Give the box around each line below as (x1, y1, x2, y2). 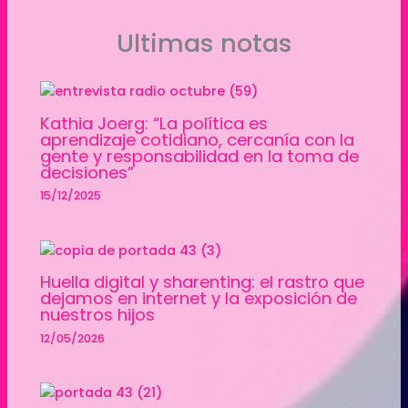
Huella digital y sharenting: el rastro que (40, 270, 365, 294)
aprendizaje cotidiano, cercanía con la (40, 127, 355, 151)
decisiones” (40, 160, 135, 184)
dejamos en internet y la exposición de (40, 287, 358, 311)
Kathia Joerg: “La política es (40, 111, 269, 135)
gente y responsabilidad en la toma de (40, 144, 360, 168)
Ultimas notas (116, 25, 292, 61)
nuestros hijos (40, 303, 156, 327)
